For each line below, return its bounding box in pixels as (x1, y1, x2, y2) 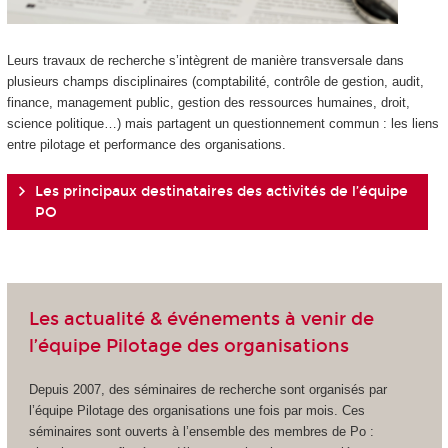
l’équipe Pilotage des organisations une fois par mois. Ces (28, 403, 365, 419)
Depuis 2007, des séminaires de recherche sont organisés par (28, 382, 387, 398)
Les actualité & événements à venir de (28, 307, 374, 330)
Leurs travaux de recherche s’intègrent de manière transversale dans (6, 52, 404, 68)
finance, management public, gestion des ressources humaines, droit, (6, 94, 410, 110)
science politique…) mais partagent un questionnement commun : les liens (6, 115, 439, 131)
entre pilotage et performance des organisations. (6, 136, 286, 152)
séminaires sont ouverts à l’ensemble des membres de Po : (28, 424, 374, 440)
